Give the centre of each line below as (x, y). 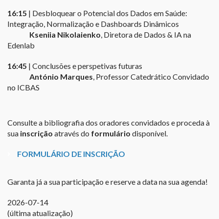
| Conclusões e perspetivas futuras (84, 66)
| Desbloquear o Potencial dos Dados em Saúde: (107, 13)
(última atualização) (40, 213)
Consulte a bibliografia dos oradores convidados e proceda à (108, 123)
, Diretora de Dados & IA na (146, 35)
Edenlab (21, 45)
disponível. (149, 133)
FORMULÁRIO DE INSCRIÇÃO (71, 154)
